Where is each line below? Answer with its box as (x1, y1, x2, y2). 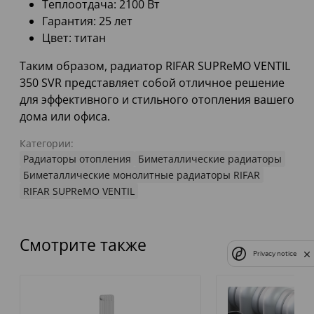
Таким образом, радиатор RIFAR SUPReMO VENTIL (20, 58, 290, 74)
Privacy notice (253, 250, 296, 258)
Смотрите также (20, 233, 146, 257)
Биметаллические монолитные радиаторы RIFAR (23, 168, 260, 182)
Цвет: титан (42, 30, 106, 46)
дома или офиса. (20, 109, 110, 125)
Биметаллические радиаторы (138, 152, 282, 166)
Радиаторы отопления (23, 152, 131, 166)
